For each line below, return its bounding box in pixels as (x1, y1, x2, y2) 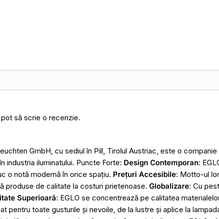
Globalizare (149, 181, 189, 191)
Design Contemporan (124, 158, 198, 168)
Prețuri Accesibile (113, 170, 176, 179)
